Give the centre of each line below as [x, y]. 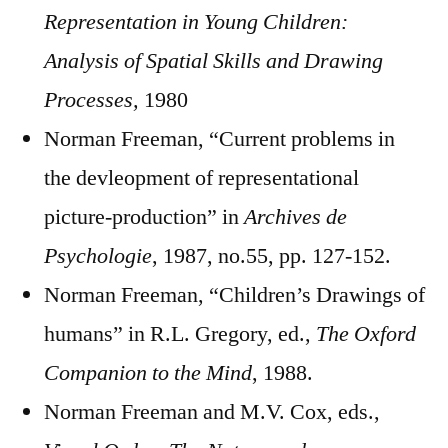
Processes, [94, 99]
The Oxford [366, 333]
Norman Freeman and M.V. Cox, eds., [212, 411]
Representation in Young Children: [196, 21]
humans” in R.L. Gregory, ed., [180, 333]
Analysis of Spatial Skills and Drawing [213, 60]
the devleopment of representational [201, 177]
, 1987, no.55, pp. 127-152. [271, 255]
